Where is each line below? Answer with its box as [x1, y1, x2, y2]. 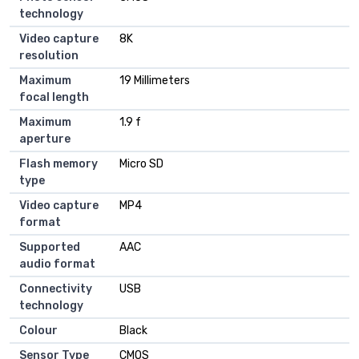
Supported [19, 240, 80, 255]
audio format [19, 257, 95, 272]
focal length [19, 91, 89, 105]
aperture [19, 132, 71, 147]
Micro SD [119, 157, 163, 171]
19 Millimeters [119, 74, 190, 88]
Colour [19, 324, 58, 338]
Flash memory [19, 157, 98, 171]
